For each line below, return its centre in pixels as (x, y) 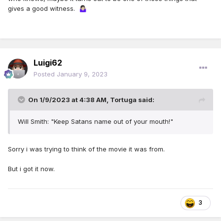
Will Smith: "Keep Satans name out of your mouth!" (95, 122)
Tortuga (123, 100)
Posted (45, 74)
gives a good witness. (43, 9)
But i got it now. (31, 169)
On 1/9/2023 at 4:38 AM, (69, 100)
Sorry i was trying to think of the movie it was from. (87, 149)
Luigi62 (48, 63)
